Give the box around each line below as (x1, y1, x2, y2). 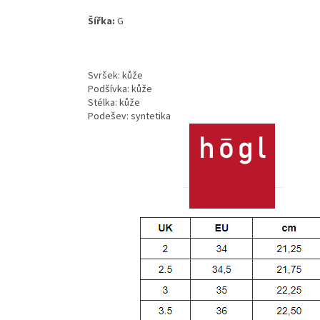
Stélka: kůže (88, 95, 140, 110)
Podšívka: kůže (88, 81, 152, 96)
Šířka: (88, 14, 117, 29)
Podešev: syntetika (88, 109, 171, 124)
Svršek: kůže (88, 68, 143, 83)
